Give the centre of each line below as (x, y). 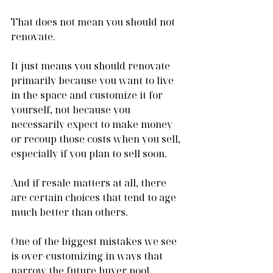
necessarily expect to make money (93, 124)
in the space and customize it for (88, 95)
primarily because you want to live (94, 80)
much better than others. (69, 212)
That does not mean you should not (94, 22)
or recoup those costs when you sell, (97, 139)
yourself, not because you (72, 109)
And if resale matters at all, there (90, 183)
